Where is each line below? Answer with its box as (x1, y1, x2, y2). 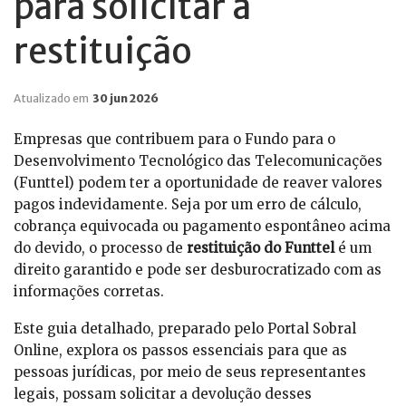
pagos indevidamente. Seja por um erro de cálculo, (14, 195, 362, 213)
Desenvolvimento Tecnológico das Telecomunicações (14, 151, 382, 169)
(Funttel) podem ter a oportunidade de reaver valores (14, 173, 382, 191)
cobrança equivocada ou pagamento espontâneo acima (14, 217, 391, 235)
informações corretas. (14, 282, 164, 300)
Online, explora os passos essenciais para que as (14, 341, 347, 359)
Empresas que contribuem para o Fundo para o (14, 130, 335, 148)
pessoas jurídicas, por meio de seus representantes (14, 362, 366, 381)
